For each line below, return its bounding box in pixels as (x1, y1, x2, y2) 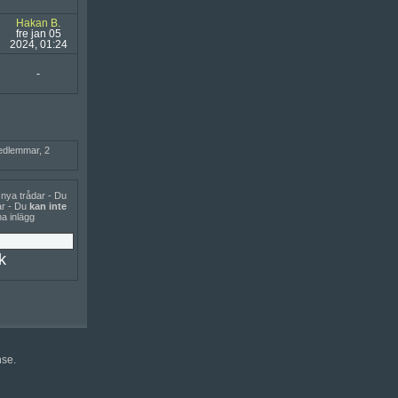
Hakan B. (16, 17, 60, 29)
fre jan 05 (15, 28, 61, 40)
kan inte (28, 201, 67, 211)
